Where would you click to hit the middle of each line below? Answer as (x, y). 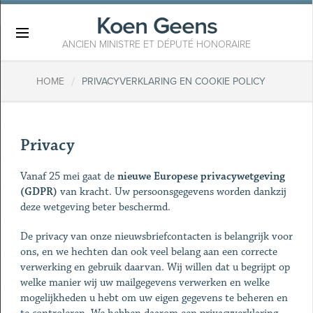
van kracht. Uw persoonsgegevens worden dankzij (172, 192)
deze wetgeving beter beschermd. (95, 207)
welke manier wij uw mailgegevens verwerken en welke (145, 283)
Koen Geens (156, 26)
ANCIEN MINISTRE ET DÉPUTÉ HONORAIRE (156, 44)
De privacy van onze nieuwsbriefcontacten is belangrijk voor (156, 236)
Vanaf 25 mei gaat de (68, 176)
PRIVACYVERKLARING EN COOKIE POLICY (174, 82)
